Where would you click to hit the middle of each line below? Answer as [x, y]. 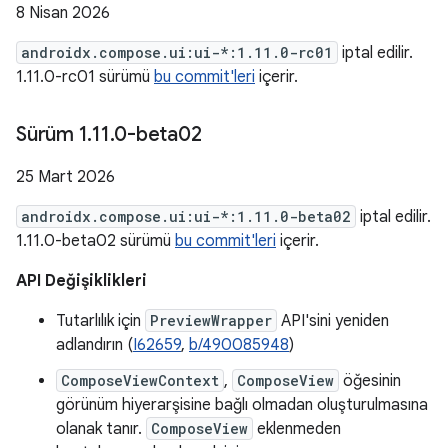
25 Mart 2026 [65, 177]
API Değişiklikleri [81, 281]
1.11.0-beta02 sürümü [95, 241]
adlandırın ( [94, 345]
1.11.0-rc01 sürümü [85, 77]
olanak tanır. [101, 429]
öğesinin [370, 381]
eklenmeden [297, 429]
